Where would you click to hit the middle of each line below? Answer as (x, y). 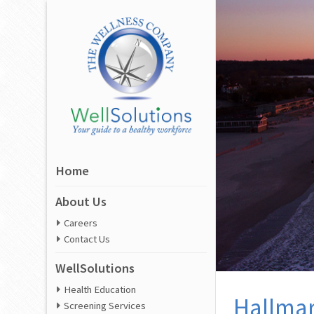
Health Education (100, 290)
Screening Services (105, 306)
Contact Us (87, 239)
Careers (81, 223)
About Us (81, 202)
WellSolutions (95, 268)
